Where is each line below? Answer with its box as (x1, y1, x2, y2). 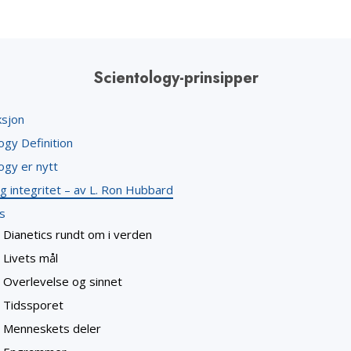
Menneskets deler (3, 320, 101, 337)
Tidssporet (3, 297, 63, 313)
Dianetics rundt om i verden (3, 226, 152, 243)
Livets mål (3, 250, 58, 266)
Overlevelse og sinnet (3, 273, 122, 290)
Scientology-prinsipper (92, 67, 259, 90)
